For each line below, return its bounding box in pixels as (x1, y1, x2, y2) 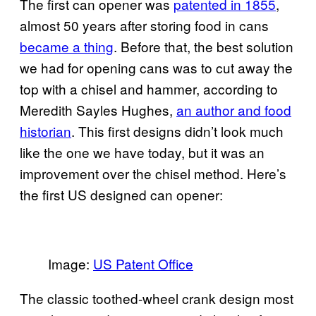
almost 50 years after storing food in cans (20, 15, 269, 35)
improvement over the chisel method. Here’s (20, 163, 286, 183)
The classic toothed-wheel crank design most (20, 288, 293, 308)
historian (20, 121, 71, 140)
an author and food (176, 99, 291, 119)
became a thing (20, 36, 114, 56)
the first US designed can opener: (20, 184, 223, 204)
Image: (48, 253, 93, 273)
